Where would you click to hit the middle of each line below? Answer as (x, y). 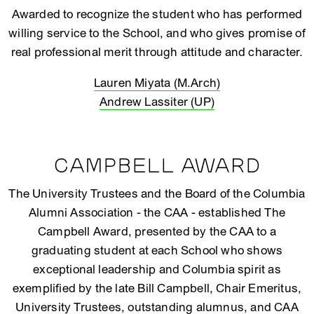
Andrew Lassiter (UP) (157, 102)
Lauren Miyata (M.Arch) (157, 83)
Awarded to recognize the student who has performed (157, 14)
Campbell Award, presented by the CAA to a (157, 232)
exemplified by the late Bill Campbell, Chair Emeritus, (157, 288)
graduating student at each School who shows (157, 251)
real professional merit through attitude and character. (157, 52)
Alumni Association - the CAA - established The (157, 213)
